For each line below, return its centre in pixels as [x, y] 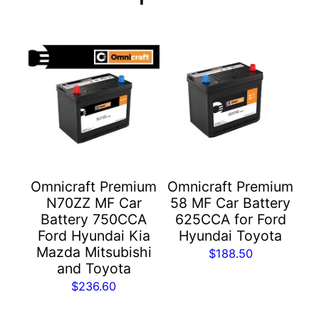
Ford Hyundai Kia [94, 235]
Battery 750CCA [94, 219]
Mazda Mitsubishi [94, 252]
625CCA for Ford [230, 219]
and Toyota [94, 268]
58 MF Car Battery [231, 203]
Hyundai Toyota [231, 235]
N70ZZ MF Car [94, 203]
